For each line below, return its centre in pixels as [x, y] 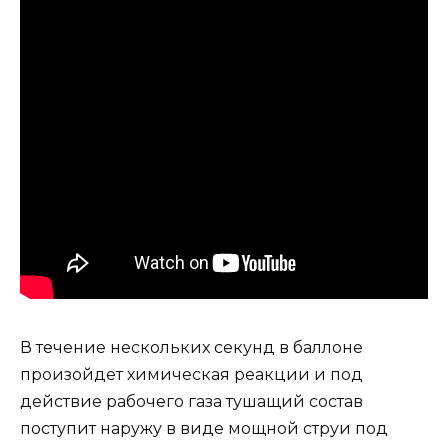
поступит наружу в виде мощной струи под [204, 428]
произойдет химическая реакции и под [191, 374]
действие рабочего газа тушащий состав [191, 401]
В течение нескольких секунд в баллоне [191, 347]
